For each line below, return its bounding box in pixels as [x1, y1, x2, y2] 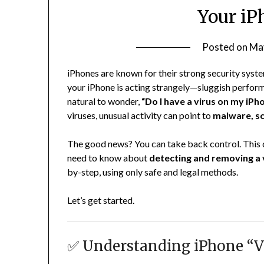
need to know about [67, 152, 150, 164]
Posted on [202, 41, 250, 54]
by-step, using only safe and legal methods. [67, 166, 239, 178]
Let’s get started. [67, 194, 135, 206]
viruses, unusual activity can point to [67, 110, 213, 121]
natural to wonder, [67, 95, 142, 107]
